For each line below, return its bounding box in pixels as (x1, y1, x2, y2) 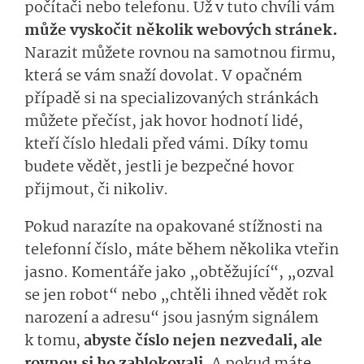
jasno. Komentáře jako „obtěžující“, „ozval (24, 261, 334, 286)
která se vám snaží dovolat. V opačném (24, 64, 302, 89)
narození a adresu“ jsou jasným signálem (24, 306, 318, 331)
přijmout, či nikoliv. (24, 178, 168, 203)
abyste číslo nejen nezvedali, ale (80, 329, 323, 354)
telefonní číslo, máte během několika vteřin (24, 238, 339, 263)
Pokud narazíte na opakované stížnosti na (24, 215, 323, 240)
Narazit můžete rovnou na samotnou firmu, (24, 41, 336, 67)
